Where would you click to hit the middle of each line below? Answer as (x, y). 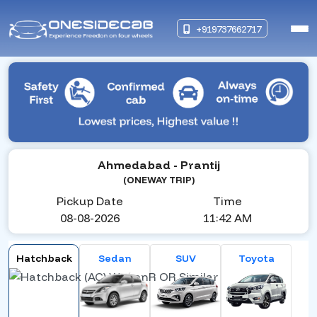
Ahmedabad (135, 165)
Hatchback (44, 259)
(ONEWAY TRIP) (158, 180)
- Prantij (196, 165)
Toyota (256, 259)
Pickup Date (90, 201)
